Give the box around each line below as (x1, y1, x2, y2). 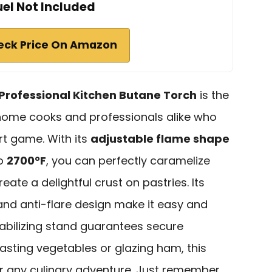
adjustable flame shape (90, 131, 229, 146)
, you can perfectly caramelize (46, 152, 210, 168)
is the (197, 87, 229, 103)
